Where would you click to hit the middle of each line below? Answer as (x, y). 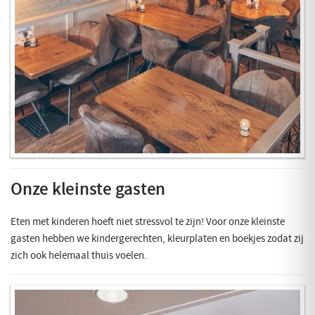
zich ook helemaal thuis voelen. (79, 256)
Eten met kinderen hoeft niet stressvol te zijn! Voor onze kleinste (148, 222)
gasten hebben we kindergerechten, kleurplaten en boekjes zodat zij (157, 239)
